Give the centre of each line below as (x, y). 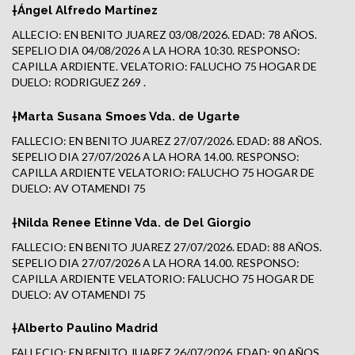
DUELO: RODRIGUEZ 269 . (78, 82)
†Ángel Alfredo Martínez (84, 11)
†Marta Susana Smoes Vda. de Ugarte (126, 116)
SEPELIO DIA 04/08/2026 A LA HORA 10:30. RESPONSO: (156, 51)
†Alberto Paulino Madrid (84, 328)
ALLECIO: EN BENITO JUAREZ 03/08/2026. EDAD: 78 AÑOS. (164, 35)
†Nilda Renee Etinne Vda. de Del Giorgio (131, 222)
